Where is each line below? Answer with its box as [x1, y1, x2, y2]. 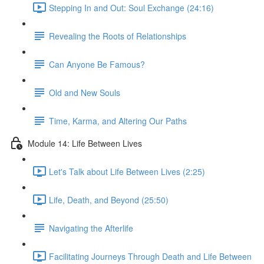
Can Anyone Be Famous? [49, 58, 145, 70]
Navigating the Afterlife [49, 222, 133, 234]
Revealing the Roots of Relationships [49, 29, 186, 42]
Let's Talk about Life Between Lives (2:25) [49, 165, 205, 177]
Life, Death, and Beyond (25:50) [49, 193, 169, 206]
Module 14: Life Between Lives [28, 137, 142, 149]
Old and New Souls [49, 86, 120, 98]
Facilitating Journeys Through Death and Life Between [49, 250, 252, 262]
